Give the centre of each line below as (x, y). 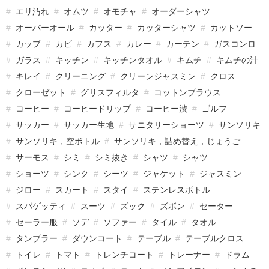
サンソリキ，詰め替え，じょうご (177, 141)
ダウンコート (97, 239)
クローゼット (41, 93)
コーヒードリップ (97, 109)
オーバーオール (45, 28)
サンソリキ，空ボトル (58, 141)
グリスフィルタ (110, 93)
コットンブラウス (187, 93)
